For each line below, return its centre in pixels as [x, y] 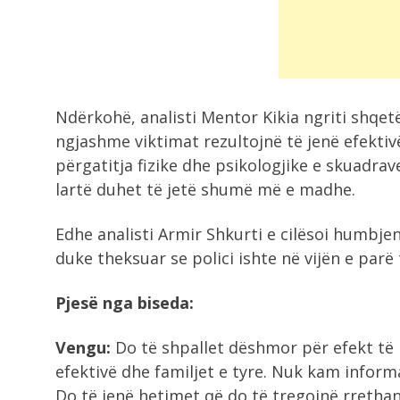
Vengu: [83, 347]
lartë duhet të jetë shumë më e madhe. [205, 189]
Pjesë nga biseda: [125, 303]
